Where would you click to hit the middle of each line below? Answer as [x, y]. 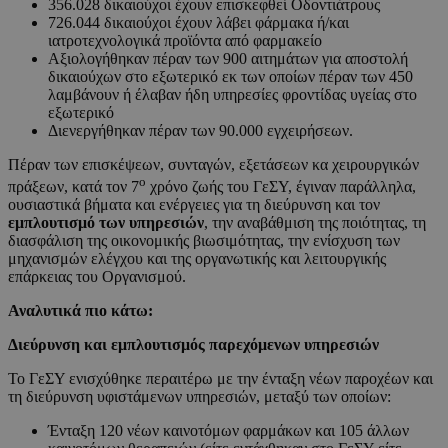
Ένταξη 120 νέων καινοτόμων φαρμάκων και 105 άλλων [228, 431]
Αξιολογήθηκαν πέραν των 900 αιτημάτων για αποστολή [228, 59]
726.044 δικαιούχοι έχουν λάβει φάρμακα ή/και [198, 23]
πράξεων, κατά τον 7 [73, 187]
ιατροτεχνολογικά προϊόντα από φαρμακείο [211, 41]
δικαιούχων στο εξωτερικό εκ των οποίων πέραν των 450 [230, 77]
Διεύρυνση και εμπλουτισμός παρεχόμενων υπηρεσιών [193, 345]
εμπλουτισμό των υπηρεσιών [106, 223]
